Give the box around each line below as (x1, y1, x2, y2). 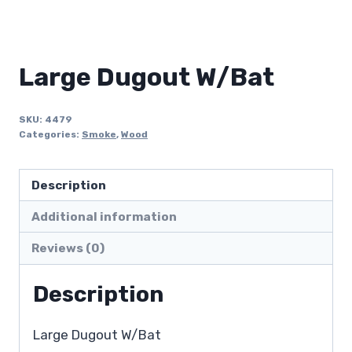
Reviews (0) (31, 241, 105, 256)
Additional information (31, 209, 178, 224)
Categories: (19, 128, 82, 140)
